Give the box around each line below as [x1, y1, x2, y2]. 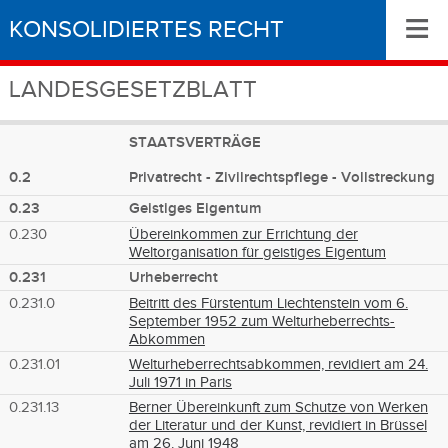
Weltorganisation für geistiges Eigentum [128, 242, 386, 261]
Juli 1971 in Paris [128, 372, 232, 391]
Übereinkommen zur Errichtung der [128, 224, 358, 243]
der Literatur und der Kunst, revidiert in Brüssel [128, 415, 427, 434]
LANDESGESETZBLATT [8, 75, 257, 105]
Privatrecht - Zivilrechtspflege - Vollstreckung [128, 167, 435, 187]
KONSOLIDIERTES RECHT [8, 15, 284, 45]
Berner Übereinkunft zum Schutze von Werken [128, 397, 428, 416]
